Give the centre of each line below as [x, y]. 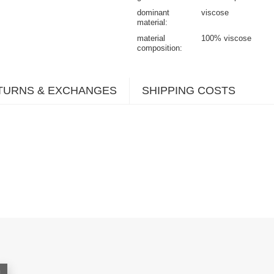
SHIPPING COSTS [189, 90]
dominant [153, 12]
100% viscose [226, 38]
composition [158, 48]
